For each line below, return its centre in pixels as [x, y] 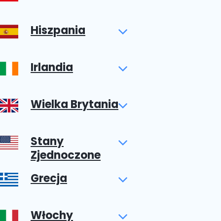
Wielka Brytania [74, 104]
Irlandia [52, 67]
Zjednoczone [66, 155]
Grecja [49, 178]
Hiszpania [58, 30]
